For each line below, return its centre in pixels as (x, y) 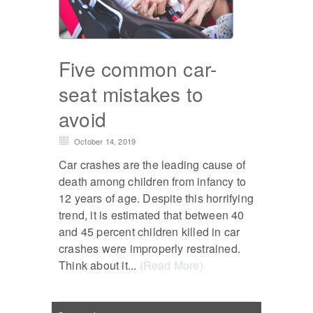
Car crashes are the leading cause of (152, 165)
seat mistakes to (131, 94)
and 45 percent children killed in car (150, 232)
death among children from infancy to (153, 182)
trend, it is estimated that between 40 (152, 215)
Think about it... (99, 265)
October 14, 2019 (105, 141)
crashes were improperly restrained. (150, 249)
